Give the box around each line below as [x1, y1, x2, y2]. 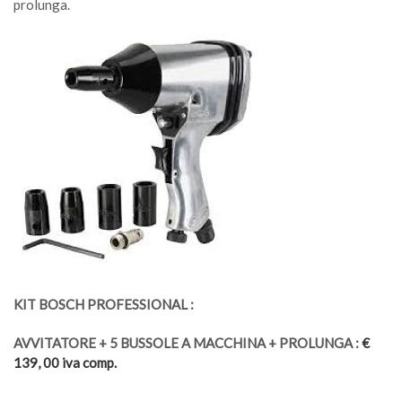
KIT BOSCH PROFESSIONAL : [13, 296, 194, 312]
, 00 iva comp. [38, 354, 117, 371]
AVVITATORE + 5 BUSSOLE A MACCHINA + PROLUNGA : [13, 335, 359, 351]
